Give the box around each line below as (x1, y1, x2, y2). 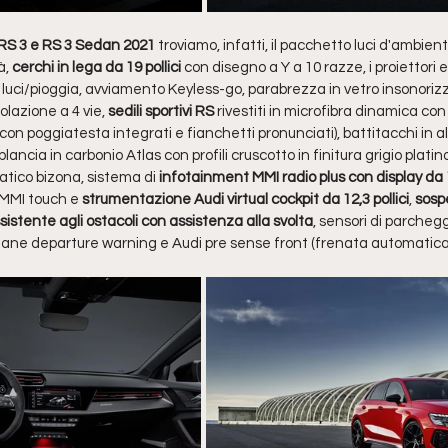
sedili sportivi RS (108, 103, 217, 119)
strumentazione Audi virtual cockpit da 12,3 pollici (79, 191, 409, 207)
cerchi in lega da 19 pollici (12, 59, 181, 75)
